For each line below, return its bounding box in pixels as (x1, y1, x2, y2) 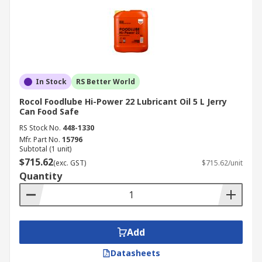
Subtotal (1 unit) (19, 144, 71, 154)
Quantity (19, 170, 62, 182)
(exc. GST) (53, 158, 86, 168)
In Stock (36, 77, 67, 87)
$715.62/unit (202, 158, 243, 168)
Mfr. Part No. (19, 135, 60, 144)
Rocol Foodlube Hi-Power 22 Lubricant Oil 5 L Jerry (19, 96, 227, 107)
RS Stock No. (19, 123, 61, 133)
